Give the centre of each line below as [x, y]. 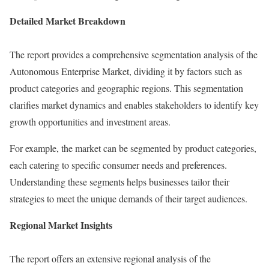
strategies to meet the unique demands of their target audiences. [128, 198]
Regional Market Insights [61, 225]
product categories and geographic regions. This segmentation [126, 88]
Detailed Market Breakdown [68, 20]
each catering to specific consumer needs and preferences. [118, 165]
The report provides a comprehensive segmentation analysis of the [134, 54]
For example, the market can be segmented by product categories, [133, 148]
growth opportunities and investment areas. [90, 121]
